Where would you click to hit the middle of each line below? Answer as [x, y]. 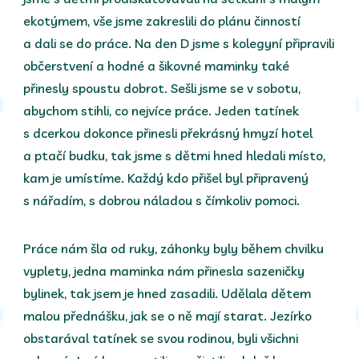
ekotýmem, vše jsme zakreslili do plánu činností [162, 20]
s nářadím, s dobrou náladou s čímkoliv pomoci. [162, 200]
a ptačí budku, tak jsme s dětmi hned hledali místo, [175, 155]
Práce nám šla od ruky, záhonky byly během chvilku [174, 248]
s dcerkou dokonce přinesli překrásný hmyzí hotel [168, 133]
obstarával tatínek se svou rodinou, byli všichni [161, 338]
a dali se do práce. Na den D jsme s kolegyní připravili [179, 43]
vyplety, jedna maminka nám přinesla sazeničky [164, 270]
